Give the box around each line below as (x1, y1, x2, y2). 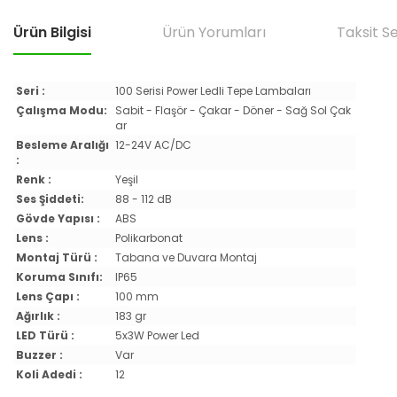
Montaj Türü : (15, 250, 97, 265)
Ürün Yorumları (162, 22, 266, 43)
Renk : (15, 172, 51, 187)
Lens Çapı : (15, 289, 80, 304)
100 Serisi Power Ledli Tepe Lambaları (114, 83, 311, 98)
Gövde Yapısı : (15, 211, 100, 226)
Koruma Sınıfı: (15, 269, 103, 284)
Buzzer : (15, 347, 63, 362)
